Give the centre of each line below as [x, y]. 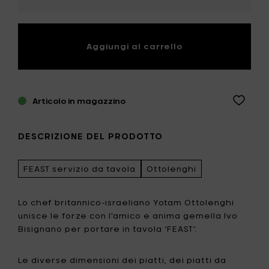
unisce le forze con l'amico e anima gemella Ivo [128, 215]
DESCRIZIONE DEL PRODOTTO [90, 136]
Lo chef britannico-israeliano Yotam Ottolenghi [126, 202]
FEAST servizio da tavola [80, 168]
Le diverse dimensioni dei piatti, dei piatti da [122, 260]
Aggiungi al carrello [134, 47]
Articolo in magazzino [79, 101]
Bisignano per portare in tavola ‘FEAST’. [108, 228]
